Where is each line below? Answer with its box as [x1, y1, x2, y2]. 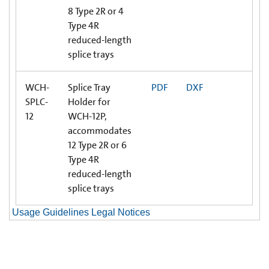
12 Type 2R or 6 [68, 138, 127, 151]
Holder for [68, 95, 110, 108]
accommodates [68, 124, 131, 137]
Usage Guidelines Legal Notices [12, 207, 150, 217]
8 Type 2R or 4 [68, 4, 124, 17]
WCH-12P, [68, 109, 107, 122]
